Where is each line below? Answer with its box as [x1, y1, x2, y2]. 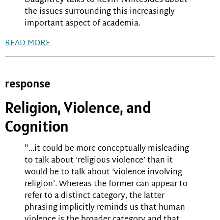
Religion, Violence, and [5, 97, 151, 117]
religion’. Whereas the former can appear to [25, 177, 188, 192]
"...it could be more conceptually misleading [25, 141, 189, 156]
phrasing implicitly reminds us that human [25, 200, 185, 215]
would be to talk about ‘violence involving [25, 165, 182, 180]
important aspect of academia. [25, 17, 140, 31]
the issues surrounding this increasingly [25, 5, 175, 20]
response [5, 75, 50, 91]
